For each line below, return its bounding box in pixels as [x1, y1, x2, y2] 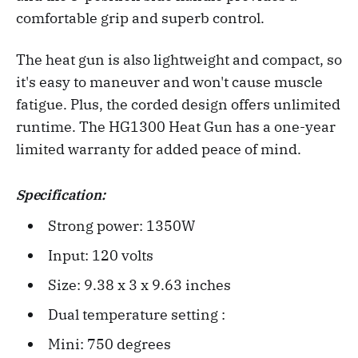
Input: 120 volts [47, 246, 153, 265]
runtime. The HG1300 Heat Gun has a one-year [16, 117, 336, 137]
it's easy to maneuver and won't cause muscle [16, 73, 323, 92]
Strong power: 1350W [47, 217, 195, 236]
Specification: [16, 186, 105, 205]
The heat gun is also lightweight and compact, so [16, 50, 342, 70]
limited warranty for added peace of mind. [16, 140, 301, 159]
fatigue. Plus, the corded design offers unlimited [16, 95, 340, 114]
